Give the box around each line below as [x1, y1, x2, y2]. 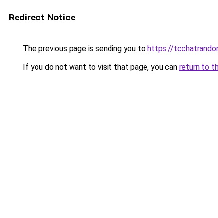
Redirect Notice [9, 12, 75, 23]
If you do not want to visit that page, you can [21, 62, 179, 72]
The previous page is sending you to [21, 44, 147, 53]
